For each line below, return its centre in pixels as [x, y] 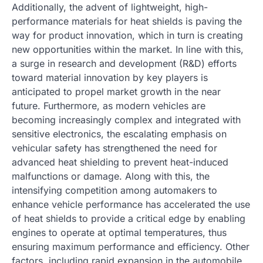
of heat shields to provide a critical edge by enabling [129, 219]
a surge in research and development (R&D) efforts [124, 64]
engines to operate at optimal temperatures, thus [119, 233]
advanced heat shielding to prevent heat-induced [120, 162]
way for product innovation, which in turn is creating [127, 36]
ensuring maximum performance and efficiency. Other [131, 247]
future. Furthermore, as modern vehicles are [109, 106]
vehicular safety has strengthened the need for [114, 148]
